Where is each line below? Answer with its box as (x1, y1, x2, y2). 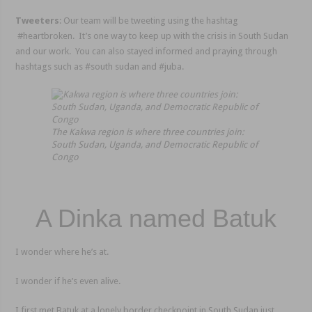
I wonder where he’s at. (15, 247, 109, 258)
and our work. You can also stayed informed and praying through (15, 46, 278, 57)
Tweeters (15, 15, 60, 26)
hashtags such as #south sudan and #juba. (15, 61, 185, 72)
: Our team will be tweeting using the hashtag (59, 15, 239, 26)
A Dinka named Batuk (35, 204, 276, 233)
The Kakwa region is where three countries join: (51, 127, 244, 138)
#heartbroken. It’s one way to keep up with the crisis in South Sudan (15, 31, 289, 42)
